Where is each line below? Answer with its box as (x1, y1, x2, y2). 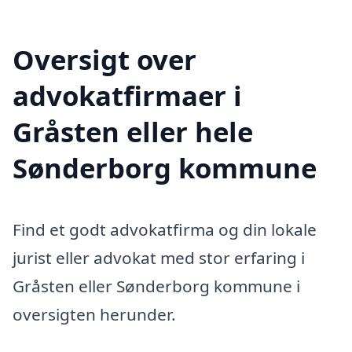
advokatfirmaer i (13, 77, 242, 115)
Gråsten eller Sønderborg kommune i (13, 275, 300, 298)
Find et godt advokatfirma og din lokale (13, 218, 317, 241)
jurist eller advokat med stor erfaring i (13, 247, 305, 269)
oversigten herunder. (13, 303, 176, 326)
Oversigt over (13, 41, 196, 79)
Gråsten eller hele (13, 113, 253, 151)
